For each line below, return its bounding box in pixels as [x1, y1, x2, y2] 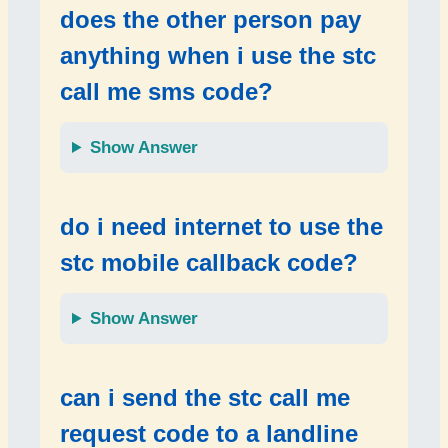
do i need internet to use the [60, 213, 383, 240]
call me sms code [60, 78, 258, 105]
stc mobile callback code [60, 249, 343, 276]
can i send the [60, 384, 228, 411]
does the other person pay [60, 6, 361, 33]
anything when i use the [60, 42, 342, 69]
